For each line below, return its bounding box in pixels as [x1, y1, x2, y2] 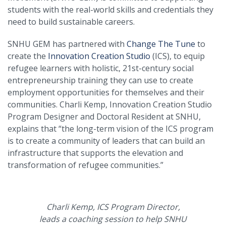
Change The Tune [127, 38, 197, 49]
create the [8, 50, 48, 62]
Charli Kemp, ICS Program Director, [46, 201, 180, 212]
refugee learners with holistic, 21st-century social [8, 62, 194, 74]
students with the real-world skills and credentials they [8, 4, 213, 15]
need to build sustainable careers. [8, 16, 135, 27]
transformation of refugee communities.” [8, 159, 163, 171]
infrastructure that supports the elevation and [8, 147, 183, 158]
